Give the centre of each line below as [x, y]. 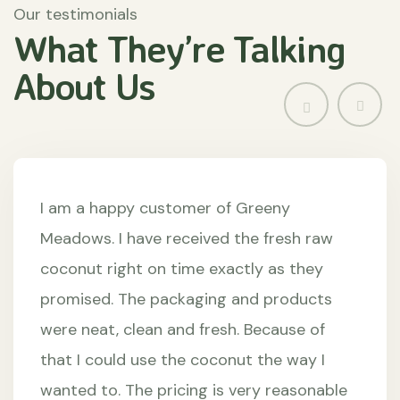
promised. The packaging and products [186, 300]
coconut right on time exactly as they [182, 269]
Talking [289, 49]
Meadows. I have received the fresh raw [187, 239]
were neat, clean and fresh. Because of [183, 330]
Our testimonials [75, 15]
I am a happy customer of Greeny [165, 208]
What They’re [124, 49]
